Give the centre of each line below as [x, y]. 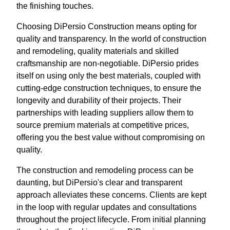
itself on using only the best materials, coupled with [109, 75]
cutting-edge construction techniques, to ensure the [109, 88]
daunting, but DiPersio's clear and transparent [99, 182]
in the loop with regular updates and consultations [107, 207]
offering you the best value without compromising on [111, 137]
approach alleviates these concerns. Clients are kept [111, 195]
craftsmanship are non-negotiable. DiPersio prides [108, 63]
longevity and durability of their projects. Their [99, 100]
